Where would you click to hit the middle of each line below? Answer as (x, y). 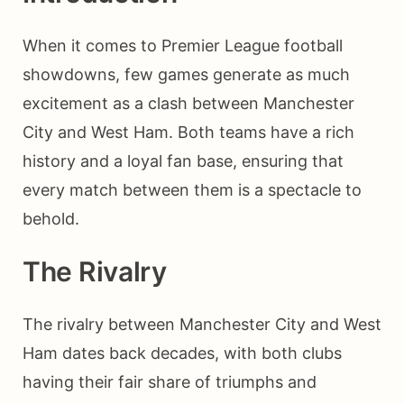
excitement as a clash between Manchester (188, 103)
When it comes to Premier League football (183, 45)
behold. (51, 218)
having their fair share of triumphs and (170, 381)
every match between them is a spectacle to (192, 189)
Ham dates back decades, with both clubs (182, 353)
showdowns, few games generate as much (186, 74)
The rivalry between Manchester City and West (202, 324)
